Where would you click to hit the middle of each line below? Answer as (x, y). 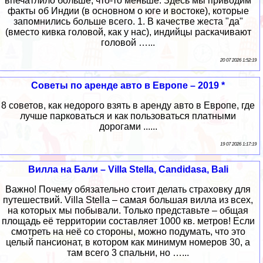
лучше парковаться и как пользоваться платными (128, 116)
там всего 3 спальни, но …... (128, 253)
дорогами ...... (128, 127)
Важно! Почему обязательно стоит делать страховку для (128, 190)
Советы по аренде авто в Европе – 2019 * (128, 86)
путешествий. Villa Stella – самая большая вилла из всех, (128, 200)
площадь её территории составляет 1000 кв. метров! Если (128, 221)
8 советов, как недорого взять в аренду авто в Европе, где (128, 106)
